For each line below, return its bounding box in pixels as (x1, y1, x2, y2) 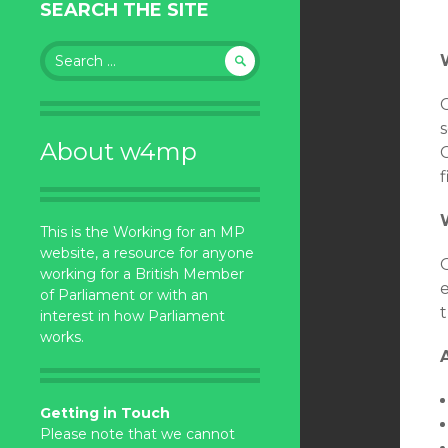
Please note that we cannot (40, 425, 235, 443)
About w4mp (40, 137, 197, 166)
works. (40, 328, 84, 346)
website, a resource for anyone (40, 244, 254, 262)
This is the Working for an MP (40, 223, 245, 241)
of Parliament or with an (40, 286, 208, 304)
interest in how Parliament (40, 307, 225, 325)
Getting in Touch (40, 404, 170, 422)
